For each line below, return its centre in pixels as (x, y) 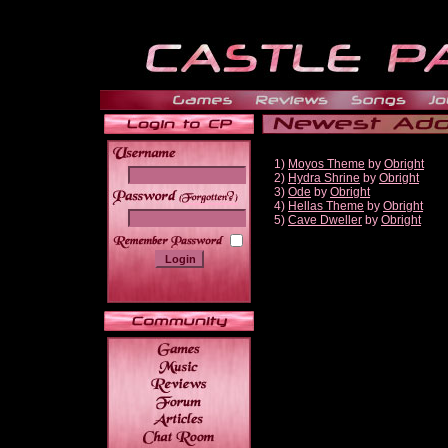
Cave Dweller (325, 220)
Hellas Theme (326, 206)
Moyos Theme (326, 164)
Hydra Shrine (324, 178)
